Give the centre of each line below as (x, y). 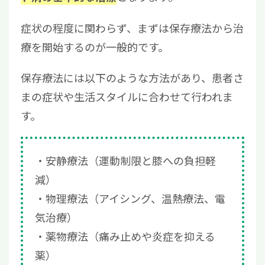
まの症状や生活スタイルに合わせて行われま (127, 97)
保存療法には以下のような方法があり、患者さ (132, 78)
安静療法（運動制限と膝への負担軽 (131, 161)
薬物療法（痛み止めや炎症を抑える (130, 236)
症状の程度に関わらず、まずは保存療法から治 (132, 28)
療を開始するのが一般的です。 (95, 47)
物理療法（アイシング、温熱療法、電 (135, 198)
